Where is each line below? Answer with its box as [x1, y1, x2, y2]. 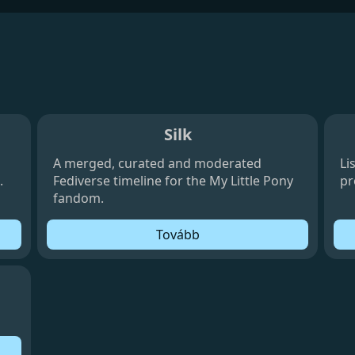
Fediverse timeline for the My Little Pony [53, 171, 294, 189]
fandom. [53, 189, 105, 207]
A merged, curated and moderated [53, 154, 262, 172]
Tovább [155, 225, 200, 243]
